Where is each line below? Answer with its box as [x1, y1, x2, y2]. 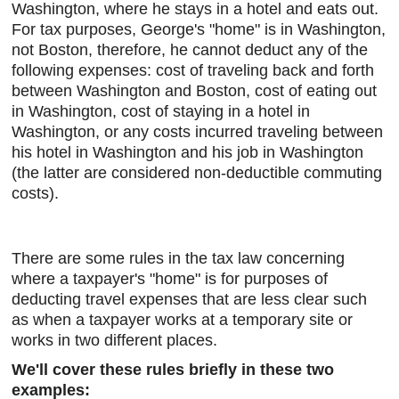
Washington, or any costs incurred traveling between [12, 123, 384, 141]
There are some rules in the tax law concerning [12, 249, 346, 267]
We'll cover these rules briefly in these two [12, 361, 335, 379]
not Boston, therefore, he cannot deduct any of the [12, 41, 369, 59]
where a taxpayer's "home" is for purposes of [12, 270, 329, 288]
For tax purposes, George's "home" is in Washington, [12, 20, 387, 38]
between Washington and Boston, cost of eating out [12, 82, 378, 100]
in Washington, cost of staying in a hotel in [12, 102, 311, 120]
